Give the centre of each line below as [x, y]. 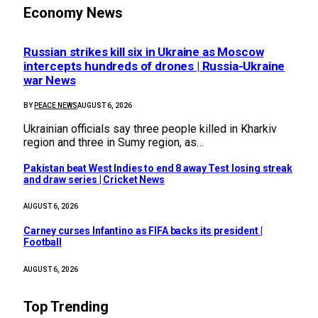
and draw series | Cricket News [94, 179]
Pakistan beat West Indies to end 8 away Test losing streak [158, 168]
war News [50, 81]
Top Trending [66, 307]
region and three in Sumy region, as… [114, 143]
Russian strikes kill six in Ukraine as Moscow [144, 52]
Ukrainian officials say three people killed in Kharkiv [150, 129]
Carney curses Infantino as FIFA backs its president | [143, 231]
